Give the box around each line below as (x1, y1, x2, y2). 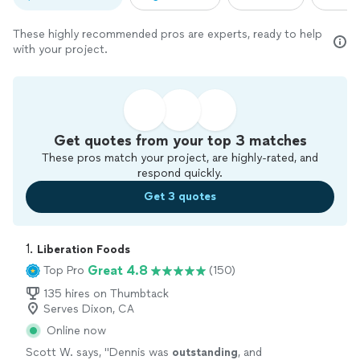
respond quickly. (137, 166, 223, 180)
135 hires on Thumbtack (43, 286, 169, 301)
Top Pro (43, 264, 84, 278)
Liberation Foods (37, 242, 130, 256)
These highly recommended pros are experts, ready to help (13, 27, 322, 41)
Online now (47, 323, 106, 337)
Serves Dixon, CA (43, 301, 134, 316)
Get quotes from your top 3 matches (53, 131, 307, 149)
